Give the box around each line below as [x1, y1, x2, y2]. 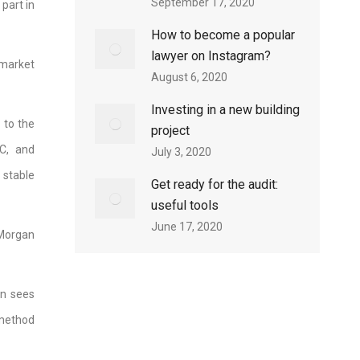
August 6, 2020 [151, 71, 227, 84]
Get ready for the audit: [151, 177, 278, 192]
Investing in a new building [151, 102, 300, 117]
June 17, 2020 [151, 220, 223, 233]
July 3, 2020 [151, 145, 211, 158]
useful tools [151, 198, 219, 213]
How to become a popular [151, 27, 295, 43]
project [151, 123, 190, 138]
